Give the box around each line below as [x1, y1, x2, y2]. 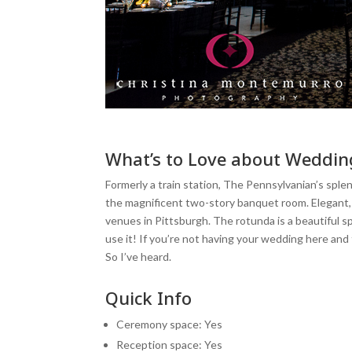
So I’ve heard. [105, 250, 172, 264]
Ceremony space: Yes [116, 317, 223, 331]
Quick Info [105, 285, 192, 310]
